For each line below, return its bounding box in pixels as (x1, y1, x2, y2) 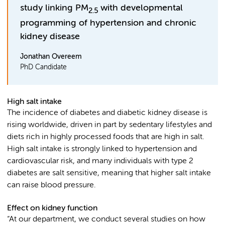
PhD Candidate (20, 63, 67, 71)
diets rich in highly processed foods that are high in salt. (7, 133, 204, 141)
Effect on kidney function (7, 203, 97, 212)
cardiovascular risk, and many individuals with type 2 (7, 157, 193, 165)
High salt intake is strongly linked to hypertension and (7, 145, 197, 153)
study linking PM (20, 4, 88, 13)
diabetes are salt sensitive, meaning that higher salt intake (7, 169, 211, 177)
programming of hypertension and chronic (20, 18, 196, 28)
